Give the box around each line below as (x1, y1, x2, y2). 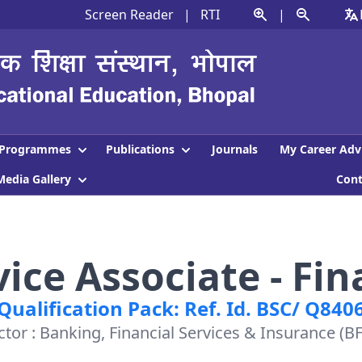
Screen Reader (84, 6, 174, 23)
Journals (212, 141, 258, 158)
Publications (105, 141, 178, 157)
